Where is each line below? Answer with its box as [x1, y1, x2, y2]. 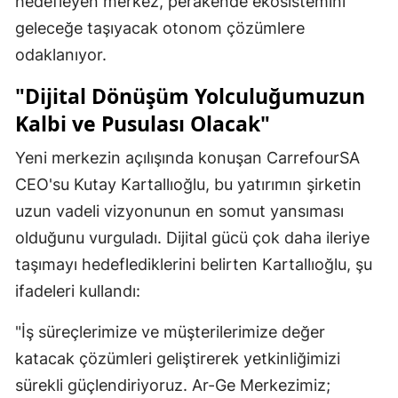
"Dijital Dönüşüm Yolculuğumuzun [15, 82, 365, 111]
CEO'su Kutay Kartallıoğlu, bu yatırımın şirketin [15, 175, 362, 195]
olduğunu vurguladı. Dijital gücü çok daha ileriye [15, 228, 370, 248]
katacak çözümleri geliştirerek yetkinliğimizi [15, 349, 340, 369]
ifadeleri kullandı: [15, 282, 140, 301]
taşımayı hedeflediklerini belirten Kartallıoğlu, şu [15, 255, 372, 275]
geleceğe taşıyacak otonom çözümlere [15, 19, 305, 38]
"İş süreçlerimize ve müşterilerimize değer [15, 322, 325, 342]
